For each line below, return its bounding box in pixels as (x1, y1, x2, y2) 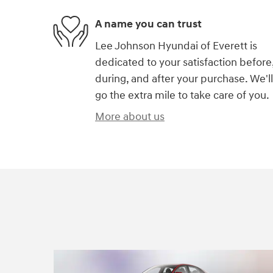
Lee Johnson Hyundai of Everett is (95, 38, 257, 53)
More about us (95, 109, 165, 124)
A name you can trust (95, 17, 202, 32)
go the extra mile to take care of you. (95, 88, 269, 102)
